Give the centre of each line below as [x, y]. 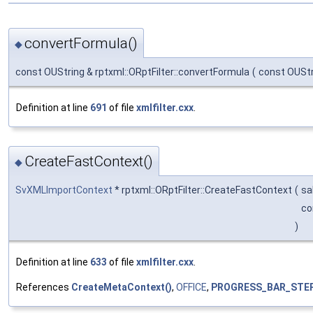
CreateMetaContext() [122, 287]
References [44, 287]
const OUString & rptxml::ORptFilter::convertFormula [132, 72]
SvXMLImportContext [64, 190]
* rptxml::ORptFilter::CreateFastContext [202, 190]
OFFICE [191, 287]
